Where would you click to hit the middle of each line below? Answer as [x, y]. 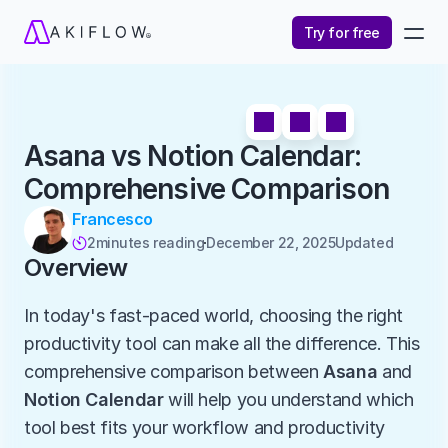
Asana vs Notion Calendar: [193, 156]
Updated [366, 242]
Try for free [342, 32]
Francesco [112, 219]
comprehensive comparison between [174, 371]
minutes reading [150, 242]
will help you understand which [288, 399]
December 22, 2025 [271, 242]
